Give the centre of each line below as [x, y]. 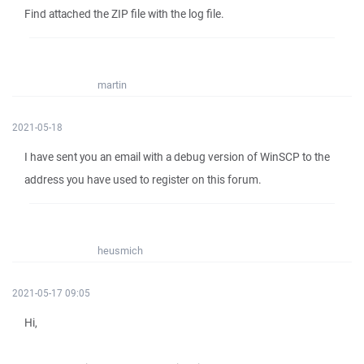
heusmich [120, 251]
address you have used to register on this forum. [143, 180]
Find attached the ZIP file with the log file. [124, 14]
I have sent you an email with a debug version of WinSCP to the [177, 157]
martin [112, 85]
